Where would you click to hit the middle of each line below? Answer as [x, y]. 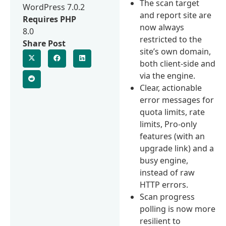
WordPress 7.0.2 [54, 7]
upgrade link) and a [177, 148]
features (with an [173, 136]
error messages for [177, 100]
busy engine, [164, 160]
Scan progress [167, 196]
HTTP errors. [164, 184]
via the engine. [168, 75]
